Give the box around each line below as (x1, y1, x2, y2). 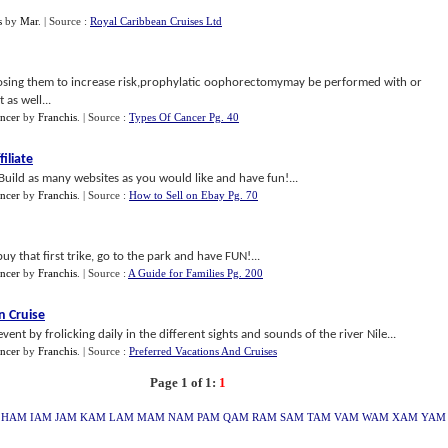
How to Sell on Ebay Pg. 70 (129, 189, 258, 201)
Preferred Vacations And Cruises (129, 345, 277, 357)
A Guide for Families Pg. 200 (128, 267, 263, 279)
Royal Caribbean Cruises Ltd (90, 15, 222, 27)
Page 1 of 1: (150, 375, 216, 390)
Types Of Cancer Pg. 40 (129, 111, 239, 123)
